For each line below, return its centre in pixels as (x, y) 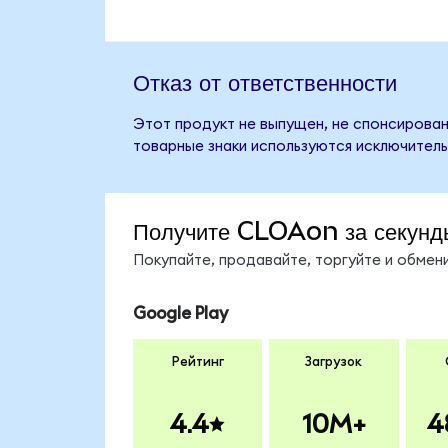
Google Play (180, 313)
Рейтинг (197, 362)
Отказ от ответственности (264, 81)
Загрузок (334, 362)
